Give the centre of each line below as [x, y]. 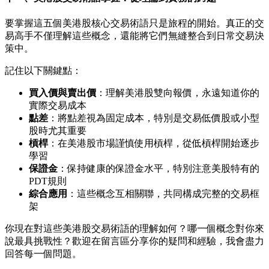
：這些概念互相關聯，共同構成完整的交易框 [163, 194]
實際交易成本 [58, 106]
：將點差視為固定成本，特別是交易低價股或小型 [154, 118]
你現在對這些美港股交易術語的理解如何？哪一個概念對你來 [134, 229]
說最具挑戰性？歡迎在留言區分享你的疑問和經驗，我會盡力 [134, 241]
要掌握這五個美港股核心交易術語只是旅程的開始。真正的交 [134, 23]
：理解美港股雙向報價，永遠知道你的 [178, 93]
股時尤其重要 [58, 131]
